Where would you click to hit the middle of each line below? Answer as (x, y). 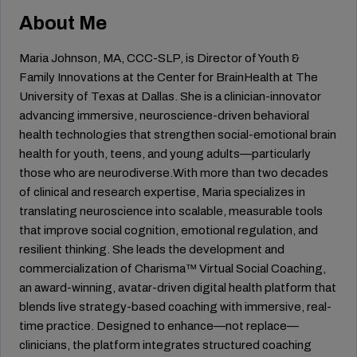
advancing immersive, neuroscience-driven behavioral (164, 116)
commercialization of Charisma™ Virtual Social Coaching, (173, 269)
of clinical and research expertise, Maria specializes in (162, 192)
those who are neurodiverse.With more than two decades (174, 173)
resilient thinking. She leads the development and (152, 249)
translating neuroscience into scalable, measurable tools (171, 211)
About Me (63, 23)
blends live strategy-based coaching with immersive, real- (175, 307)
